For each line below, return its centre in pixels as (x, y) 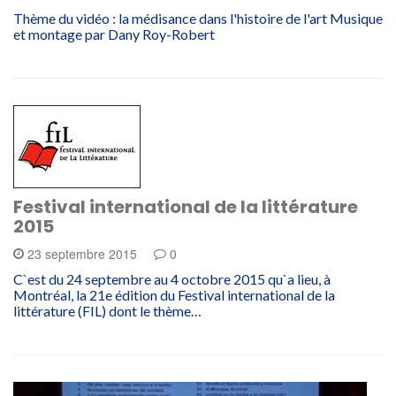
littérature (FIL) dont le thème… (107, 310)
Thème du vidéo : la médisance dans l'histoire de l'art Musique (198, 18)
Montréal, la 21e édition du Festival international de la (174, 294)
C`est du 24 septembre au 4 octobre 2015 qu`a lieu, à (172, 278)
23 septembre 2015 (82, 253)
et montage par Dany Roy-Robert (114, 34)
